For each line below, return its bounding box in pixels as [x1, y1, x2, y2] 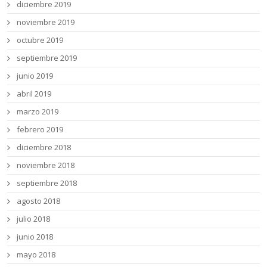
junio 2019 [17, 70, 54, 82]
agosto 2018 [17, 195, 61, 207]
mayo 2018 [17, 249, 56, 260]
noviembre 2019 [17, 17, 75, 28]
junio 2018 [17, 231, 54, 243]
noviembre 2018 [17, 160, 75, 171]
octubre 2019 [17, 35, 64, 46]
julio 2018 [17, 213, 51, 225]
